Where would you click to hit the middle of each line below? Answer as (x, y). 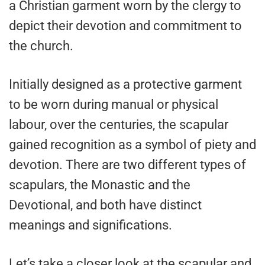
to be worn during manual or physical (114, 105)
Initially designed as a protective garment (125, 85)
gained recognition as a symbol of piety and (132, 145)
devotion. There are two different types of (127, 165)
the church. (41, 46)
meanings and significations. (91, 225)
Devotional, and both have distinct (105, 205)
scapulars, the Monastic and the (100, 185)
